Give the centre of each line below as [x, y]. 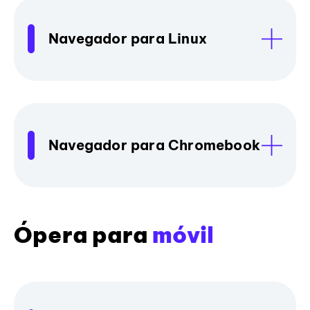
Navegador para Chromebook [154, 145]
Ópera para [83, 234]
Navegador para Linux [128, 38]
